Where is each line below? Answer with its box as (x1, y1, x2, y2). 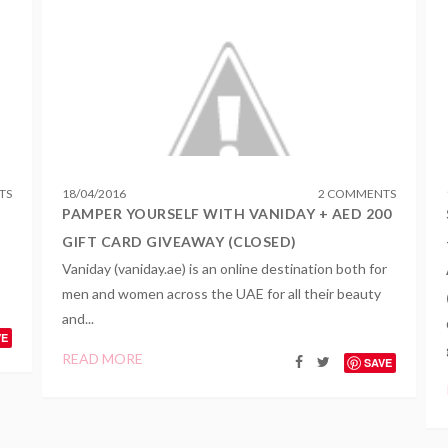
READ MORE (62, 350, 144, 367)
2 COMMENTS (317, 186, 396, 201)
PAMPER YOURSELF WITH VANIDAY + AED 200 (62, 205, 392, 222)
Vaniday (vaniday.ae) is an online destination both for (62, 260, 388, 277)
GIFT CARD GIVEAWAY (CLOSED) (62, 233, 297, 250)
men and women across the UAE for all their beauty (62, 285, 382, 302)
